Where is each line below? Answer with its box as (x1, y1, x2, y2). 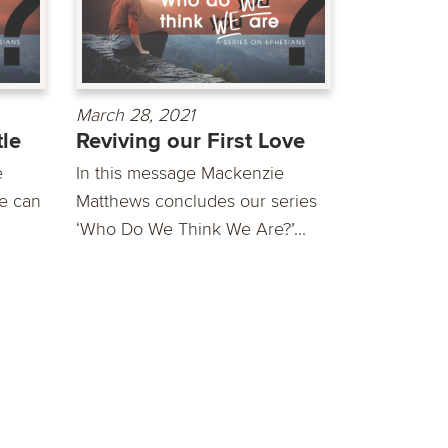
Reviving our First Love (76, 127, 305, 155)
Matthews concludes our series (76, 189, 317, 212)
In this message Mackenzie (76, 161, 284, 184)
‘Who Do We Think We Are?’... (76, 217, 306, 240)
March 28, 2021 (76, 103, 195, 126)
